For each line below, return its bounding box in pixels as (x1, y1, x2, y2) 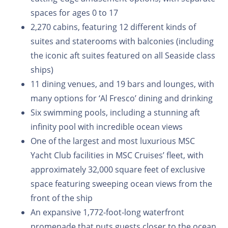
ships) (31, 64, 53, 75)
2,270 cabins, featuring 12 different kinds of (31, 21, 196, 33)
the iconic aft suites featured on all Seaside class (31, 49, 215, 61)
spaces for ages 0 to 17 (31, 7, 118, 18)
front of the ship (31, 192, 93, 204)
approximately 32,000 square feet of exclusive (31, 163, 205, 175)
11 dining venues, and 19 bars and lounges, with (31, 78, 214, 90)
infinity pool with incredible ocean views (31, 121, 183, 132)
